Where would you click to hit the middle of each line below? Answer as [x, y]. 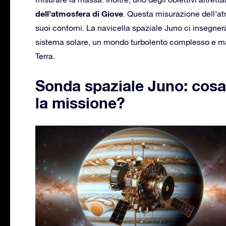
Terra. [45, 56]
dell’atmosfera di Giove [79, 13]
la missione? [80, 103]
